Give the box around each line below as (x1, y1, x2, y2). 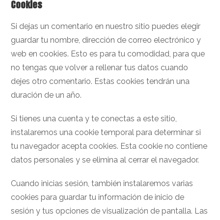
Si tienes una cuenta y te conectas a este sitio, (11, 114, 177, 123)
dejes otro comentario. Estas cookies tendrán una (11, 77, 190, 86)
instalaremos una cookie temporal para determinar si (11, 128, 201, 137)
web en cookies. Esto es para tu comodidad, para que (11, 49, 205, 58)
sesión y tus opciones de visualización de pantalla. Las (11, 206, 208, 216)
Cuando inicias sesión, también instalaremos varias (11, 179, 193, 188)
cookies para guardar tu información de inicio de (11, 192, 185, 202)
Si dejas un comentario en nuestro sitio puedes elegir (11, 22, 201, 31)
